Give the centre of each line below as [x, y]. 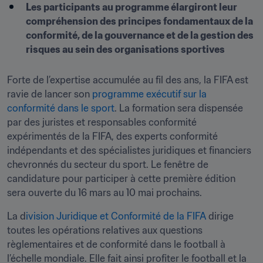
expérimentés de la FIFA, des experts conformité [112, 136]
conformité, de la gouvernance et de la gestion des [140, 35]
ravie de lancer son [50, 94]
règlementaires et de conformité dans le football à [116, 244]
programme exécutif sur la [149, 94]
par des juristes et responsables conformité [102, 122]
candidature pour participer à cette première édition [121, 178]
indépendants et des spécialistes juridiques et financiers [129, 150]
